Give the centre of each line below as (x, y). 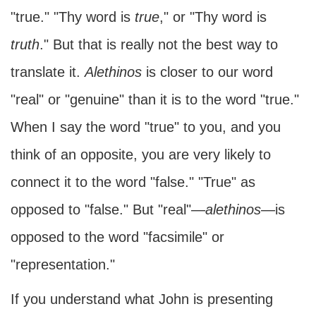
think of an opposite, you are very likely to (141, 154)
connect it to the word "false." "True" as (133, 182)
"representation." (63, 265)
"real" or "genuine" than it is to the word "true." (155, 99)
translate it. (48, 72)
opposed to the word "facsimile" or (117, 237)
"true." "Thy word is (73, 17)
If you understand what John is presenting (142, 299)
